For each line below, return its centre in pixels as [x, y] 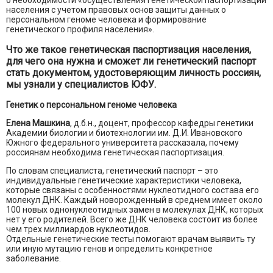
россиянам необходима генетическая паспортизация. [115, 153]
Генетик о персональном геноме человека [91, 105]
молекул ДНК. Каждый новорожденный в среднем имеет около [134, 200]
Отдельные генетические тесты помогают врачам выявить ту [131, 239]
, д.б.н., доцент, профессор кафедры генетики [162, 123]
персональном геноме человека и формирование [106, 20]
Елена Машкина [38, 123]
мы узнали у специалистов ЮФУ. [81, 85]
